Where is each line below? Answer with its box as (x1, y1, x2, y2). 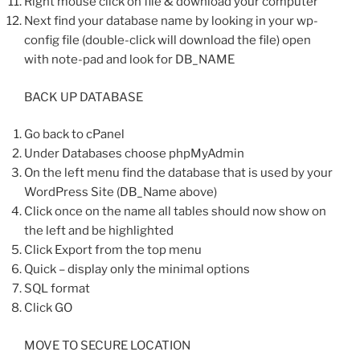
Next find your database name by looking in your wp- (24, 14, 318, 29)
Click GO (24, 301, 72, 316)
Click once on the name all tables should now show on (24, 204, 326, 219)
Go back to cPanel (24, 127, 125, 142)
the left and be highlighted (24, 223, 174, 239)
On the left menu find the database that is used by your (24, 166, 333, 181)
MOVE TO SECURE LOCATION (24, 337, 190, 353)
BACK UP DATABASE (24, 89, 143, 104)
